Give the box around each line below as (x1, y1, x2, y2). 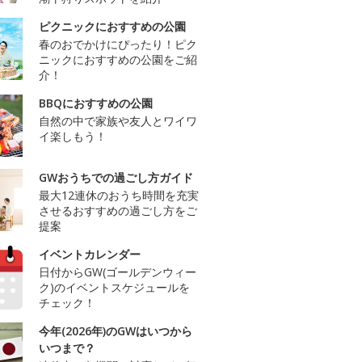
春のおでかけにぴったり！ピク (39, 36, 197, 52)
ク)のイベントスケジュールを (39, 279, 190, 295)
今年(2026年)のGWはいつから (39, 322, 192, 339)
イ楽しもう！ (39, 128, 107, 144)
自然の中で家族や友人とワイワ (39, 112, 197, 128)
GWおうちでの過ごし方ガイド (39, 169, 193, 185)
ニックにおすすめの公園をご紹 (39, 51, 197, 67)
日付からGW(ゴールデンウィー (39, 263, 196, 280)
